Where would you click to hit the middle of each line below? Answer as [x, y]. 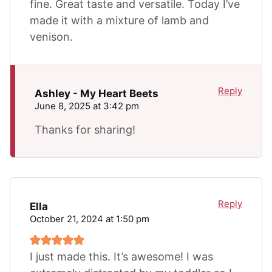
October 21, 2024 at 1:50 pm [90, 219]
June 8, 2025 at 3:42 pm [87, 106]
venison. [51, 36]
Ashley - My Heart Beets [97, 93]
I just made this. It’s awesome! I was [121, 256]
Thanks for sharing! [85, 129]
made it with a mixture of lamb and [119, 20]
